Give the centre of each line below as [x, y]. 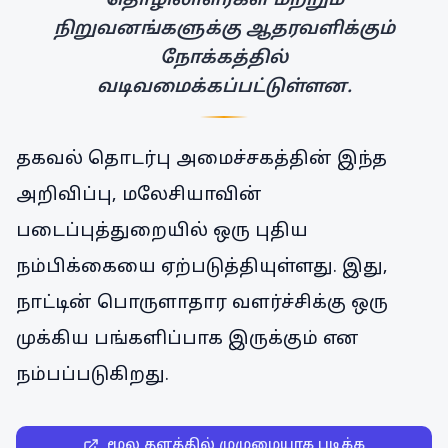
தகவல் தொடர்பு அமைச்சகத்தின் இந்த [201, 159]
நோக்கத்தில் [224, 58]
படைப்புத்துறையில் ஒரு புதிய [162, 231]
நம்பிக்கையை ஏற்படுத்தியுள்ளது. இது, [202, 267]
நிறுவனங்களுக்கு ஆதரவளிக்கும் [224, 29]
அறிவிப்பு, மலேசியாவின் [139, 195]
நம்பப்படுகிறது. [92, 375]
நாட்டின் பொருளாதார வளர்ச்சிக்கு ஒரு [202, 303]
